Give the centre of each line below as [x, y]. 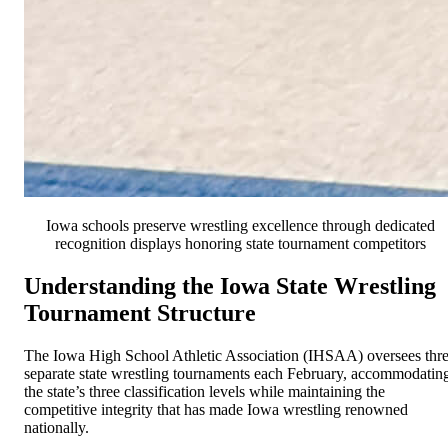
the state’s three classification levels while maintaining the [204, 392]
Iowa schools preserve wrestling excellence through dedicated [240, 226]
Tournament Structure [140, 313]
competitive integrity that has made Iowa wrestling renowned [216, 410]
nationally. [56, 428]
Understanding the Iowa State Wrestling [230, 286]
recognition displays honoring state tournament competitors [240, 244]
